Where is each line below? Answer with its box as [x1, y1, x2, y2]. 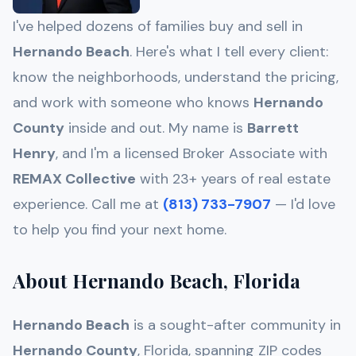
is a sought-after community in [130, 315, 341, 335]
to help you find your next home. [13, 220, 226, 240]
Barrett [247, 118, 299, 138]
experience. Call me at [13, 195, 159, 215]
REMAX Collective [13, 169, 136, 189]
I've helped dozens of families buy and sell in [13, 17, 303, 37]
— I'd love [275, 195, 335, 215]
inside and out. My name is [68, 118, 247, 138]
